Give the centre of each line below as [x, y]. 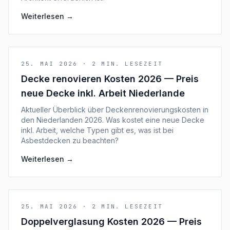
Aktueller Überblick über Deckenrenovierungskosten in [115, 110]
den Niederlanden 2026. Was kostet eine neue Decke [113, 120]
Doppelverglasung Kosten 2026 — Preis [111, 222]
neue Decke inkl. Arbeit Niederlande [103, 93]
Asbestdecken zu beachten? [70, 140]
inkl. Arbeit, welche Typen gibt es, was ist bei [97, 130]
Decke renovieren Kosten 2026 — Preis [110, 79]
